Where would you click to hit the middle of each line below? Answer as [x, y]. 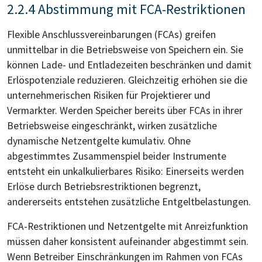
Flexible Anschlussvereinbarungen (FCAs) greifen [111, 35]
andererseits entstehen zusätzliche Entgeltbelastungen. [129, 202]
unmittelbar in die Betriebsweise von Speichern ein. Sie [125, 50]
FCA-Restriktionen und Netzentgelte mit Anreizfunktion [127, 227]
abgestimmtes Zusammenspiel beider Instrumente [117, 156]
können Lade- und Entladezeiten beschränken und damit [129, 65]
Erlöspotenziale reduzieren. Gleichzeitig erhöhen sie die [127, 80]
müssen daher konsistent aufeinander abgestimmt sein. [128, 242]
